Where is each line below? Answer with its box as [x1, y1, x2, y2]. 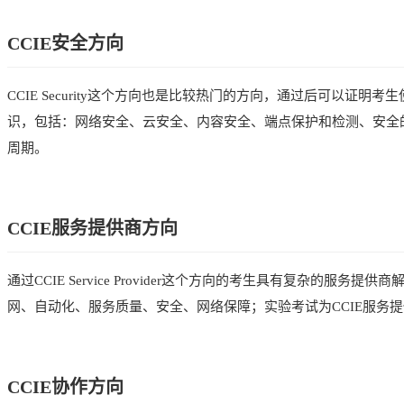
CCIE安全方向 [7, 32, 124, 53]
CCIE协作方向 [7, 376, 124, 397]
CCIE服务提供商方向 [7, 217, 178, 238]
